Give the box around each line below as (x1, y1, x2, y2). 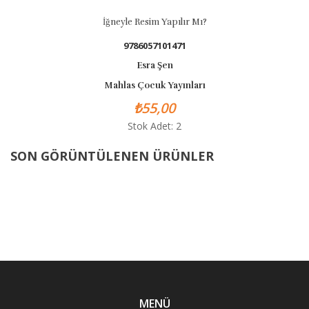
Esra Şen (136, 60, 173, 71)
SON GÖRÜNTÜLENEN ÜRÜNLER (10, 148, 214, 164)
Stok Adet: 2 (128, 119, 181, 132)
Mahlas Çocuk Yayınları (103, 80, 206, 91)
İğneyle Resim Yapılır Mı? (102, 17, 207, 28)
